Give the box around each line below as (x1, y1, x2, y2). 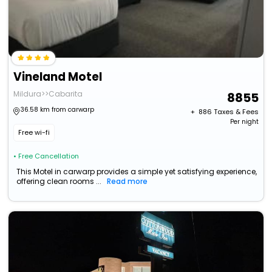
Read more (107, 176, 148, 187)
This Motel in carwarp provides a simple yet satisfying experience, (16, 166, 257, 177)
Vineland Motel (13, 69, 103, 86)
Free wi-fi (18, 127, 50, 138)
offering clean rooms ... (16, 176, 102, 187)
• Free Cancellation (13, 151, 80, 161)
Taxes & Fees (213, 107, 259, 117)
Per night (229, 117, 259, 127)
